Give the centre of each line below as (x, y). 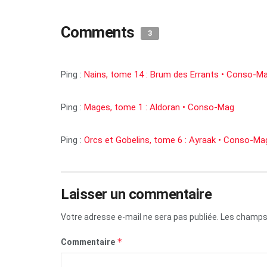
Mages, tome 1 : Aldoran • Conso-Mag (159, 108)
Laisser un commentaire (136, 195)
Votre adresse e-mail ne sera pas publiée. (140, 217)
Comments (100, 32)
